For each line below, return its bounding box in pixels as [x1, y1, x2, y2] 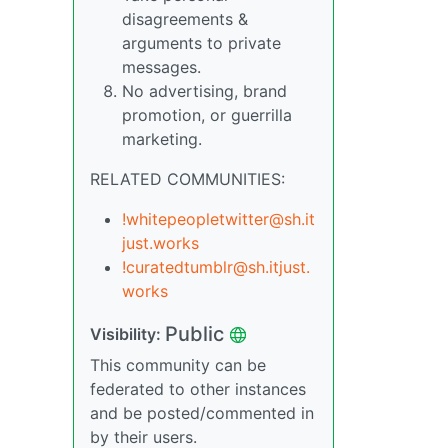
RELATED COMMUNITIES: [90, 169, 285, 189]
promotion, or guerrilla [122, 105, 292, 125]
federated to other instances [90, 379, 306, 399]
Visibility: [90, 324, 165, 344]
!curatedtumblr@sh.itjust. [122, 257, 310, 277]
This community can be [90, 355, 266, 375]
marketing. [122, 129, 202, 149]
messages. [122, 57, 201, 77]
